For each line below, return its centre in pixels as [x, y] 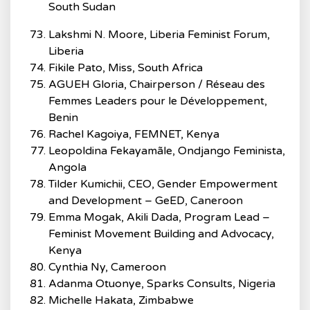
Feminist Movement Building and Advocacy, [161, 234]
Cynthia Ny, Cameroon [107, 267]
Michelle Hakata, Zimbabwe [121, 300]
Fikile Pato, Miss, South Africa [126, 68]
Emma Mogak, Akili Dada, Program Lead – [159, 217]
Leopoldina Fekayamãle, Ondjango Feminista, [167, 151]
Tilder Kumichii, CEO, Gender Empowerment [163, 184]
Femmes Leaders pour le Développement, [158, 101]
